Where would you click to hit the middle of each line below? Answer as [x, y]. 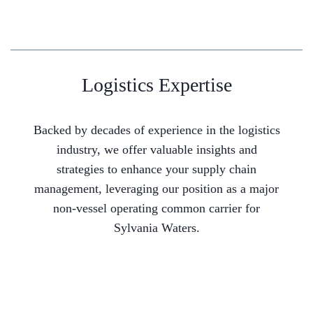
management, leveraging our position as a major [156, 189]
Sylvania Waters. [156, 228]
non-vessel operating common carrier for [156, 209]
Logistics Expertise [156, 85]
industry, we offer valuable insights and [156, 150]
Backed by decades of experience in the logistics [156, 130]
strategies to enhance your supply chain [156, 169]
